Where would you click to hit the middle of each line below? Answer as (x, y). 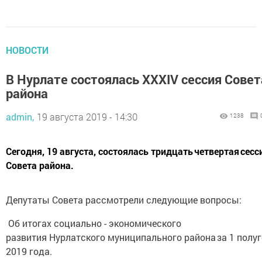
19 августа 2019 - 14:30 (87, 117)
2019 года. (31, 251)
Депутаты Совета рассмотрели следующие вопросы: (127, 200)
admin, (20, 117)
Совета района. (40, 165)
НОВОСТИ (27, 50)
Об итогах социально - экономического (94, 223)
